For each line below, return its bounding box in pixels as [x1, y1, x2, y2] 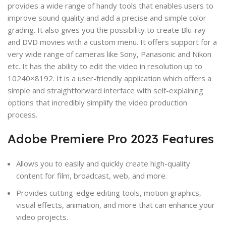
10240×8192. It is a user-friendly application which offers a [8, 73, 212, 83]
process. [8, 109, 38, 120]
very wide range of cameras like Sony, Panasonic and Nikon [8, 48, 212, 59]
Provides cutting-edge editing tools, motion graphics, [16, 187, 202, 198]
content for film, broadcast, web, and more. [16, 170, 167, 181]
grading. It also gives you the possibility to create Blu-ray [8, 24, 206, 35]
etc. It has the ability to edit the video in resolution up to [8, 61, 203, 71]
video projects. [16, 211, 69, 222]
